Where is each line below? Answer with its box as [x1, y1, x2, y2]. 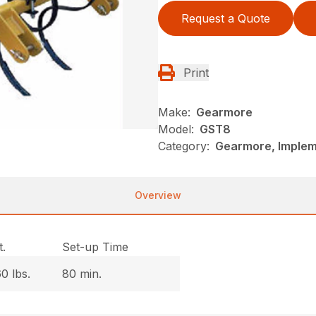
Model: [158, 122, 194, 137]
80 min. [62, 267, 102, 281]
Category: [158, 139, 209, 154]
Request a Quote [181, 11, 270, 26]
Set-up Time [62, 240, 129, 255]
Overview [135, 189, 181, 202]
